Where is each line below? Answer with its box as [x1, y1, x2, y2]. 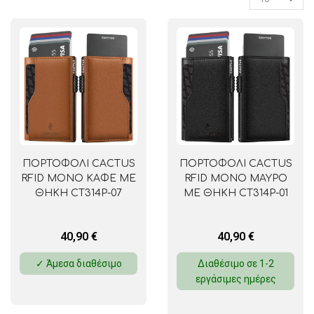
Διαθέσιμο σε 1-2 [197, 257, 274, 269]
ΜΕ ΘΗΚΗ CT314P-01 [183, 188, 288, 199]
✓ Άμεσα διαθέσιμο [35, 257, 122, 269]
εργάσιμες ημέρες [195, 273, 276, 285]
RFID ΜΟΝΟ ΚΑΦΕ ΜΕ [21, 173, 136, 184]
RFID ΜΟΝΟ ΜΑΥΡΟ [184, 173, 287, 184]
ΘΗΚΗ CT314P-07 [35, 188, 122, 199]
